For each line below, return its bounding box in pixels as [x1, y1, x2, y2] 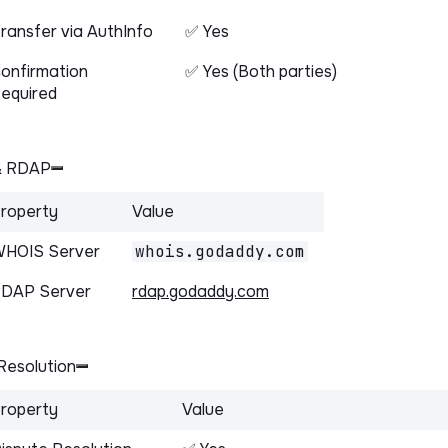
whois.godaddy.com [135, 240, 305, 262]
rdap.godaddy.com [132, 280, 269, 302]
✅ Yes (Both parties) [185, 60, 337, 82]
